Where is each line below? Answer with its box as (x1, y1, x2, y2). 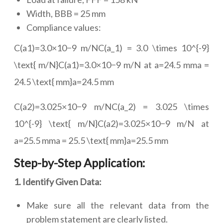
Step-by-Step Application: (14, 156, 145, 170)
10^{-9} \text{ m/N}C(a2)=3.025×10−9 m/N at (14, 118, 209, 129)
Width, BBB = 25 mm (26, 8, 106, 19)
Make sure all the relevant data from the (26, 200, 209, 211)
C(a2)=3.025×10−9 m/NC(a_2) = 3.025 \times (14, 101, 209, 112)
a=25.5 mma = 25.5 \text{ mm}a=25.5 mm (14, 135, 168, 146)
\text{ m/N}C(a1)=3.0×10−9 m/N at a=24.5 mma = (14, 59, 209, 70)
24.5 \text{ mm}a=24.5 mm (14, 76, 114, 87)
